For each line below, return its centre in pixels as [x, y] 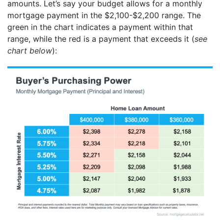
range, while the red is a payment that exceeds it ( [101, 39]
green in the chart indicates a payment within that [100, 27]
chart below [30, 50]
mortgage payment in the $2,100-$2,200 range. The [104, 15]
